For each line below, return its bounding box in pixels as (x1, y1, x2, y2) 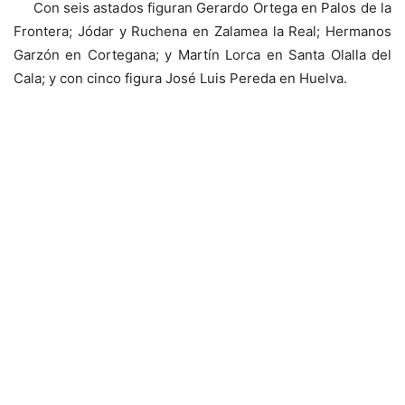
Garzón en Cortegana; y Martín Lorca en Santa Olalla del (14, 45, 391, 63)
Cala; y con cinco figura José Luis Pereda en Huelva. (14, 69, 347, 87)
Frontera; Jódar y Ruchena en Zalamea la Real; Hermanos (14, 22, 391, 40)
